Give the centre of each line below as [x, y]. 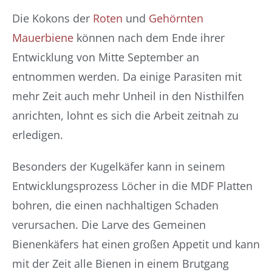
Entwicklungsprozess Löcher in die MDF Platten [132, 186]
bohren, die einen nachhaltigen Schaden [115, 205]
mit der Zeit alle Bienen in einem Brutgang [121, 263]
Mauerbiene [43, 38]
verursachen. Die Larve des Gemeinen [109, 225]
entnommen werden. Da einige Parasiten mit [127, 76]
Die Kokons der [53, 18]
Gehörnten [176, 18]
